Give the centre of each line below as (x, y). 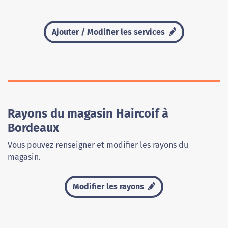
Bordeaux (33, 128)
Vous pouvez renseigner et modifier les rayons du (98, 145)
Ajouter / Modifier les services (109, 32)
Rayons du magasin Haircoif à (88, 114)
